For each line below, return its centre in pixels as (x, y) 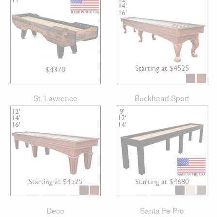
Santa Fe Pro (162, 210)
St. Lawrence (55, 98)
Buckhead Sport (162, 98)
